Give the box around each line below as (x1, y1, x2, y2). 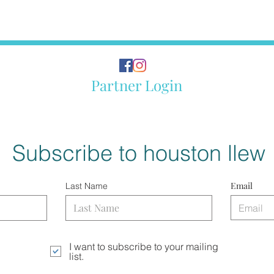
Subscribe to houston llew (12, 139, 265, 166)
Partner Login (91, 75, 182, 95)
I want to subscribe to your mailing (69, 240, 218, 253)
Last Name (65, 180, 108, 191)
